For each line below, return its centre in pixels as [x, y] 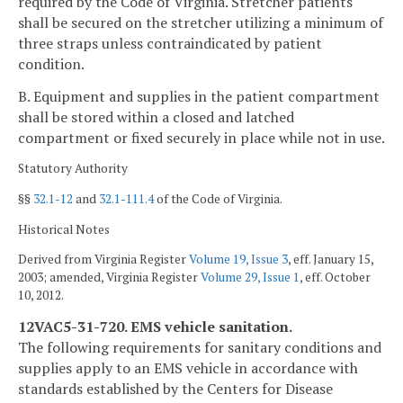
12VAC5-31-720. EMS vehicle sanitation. [155, 326]
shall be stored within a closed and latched [156, 116]
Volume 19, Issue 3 [238, 260]
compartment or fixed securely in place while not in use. [201, 137]
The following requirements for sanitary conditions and [200, 347]
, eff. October [335, 278]
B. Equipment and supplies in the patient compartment [199, 96]
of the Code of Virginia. [218, 199]
